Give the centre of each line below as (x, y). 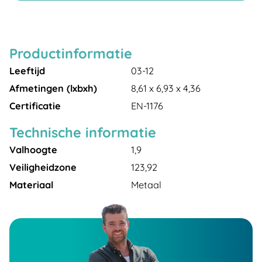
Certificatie (35, 106)
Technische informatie (83, 132)
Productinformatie (71, 54)
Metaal (146, 185)
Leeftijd (27, 71)
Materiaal (31, 185)
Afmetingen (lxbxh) (53, 88)
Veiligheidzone (43, 167)
